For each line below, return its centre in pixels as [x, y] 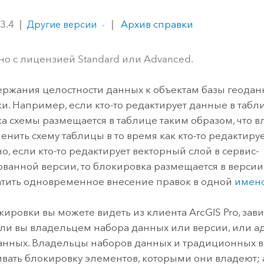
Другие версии [62, 25]
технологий [140, 15]
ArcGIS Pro [214, 212]
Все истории [154, 57]
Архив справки [156, 24]
